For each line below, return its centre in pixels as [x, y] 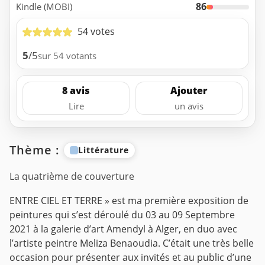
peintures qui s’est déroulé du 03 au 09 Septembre [122, 214]
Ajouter [189, 90]
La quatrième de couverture [72, 176]
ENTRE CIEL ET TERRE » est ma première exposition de [129, 200]
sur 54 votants [67, 55]
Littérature [104, 150]
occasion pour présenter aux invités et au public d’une [130, 257]
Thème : [36, 150]
